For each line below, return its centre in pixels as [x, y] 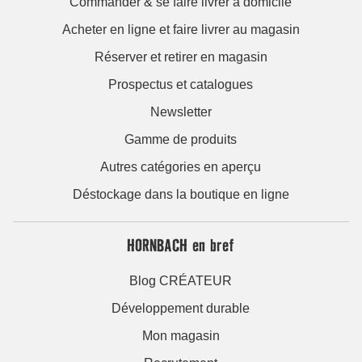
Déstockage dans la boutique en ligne [181, 194]
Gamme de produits [181, 139]
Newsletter [181, 112]
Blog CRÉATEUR [181, 280]
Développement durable [181, 308]
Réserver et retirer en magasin [181, 57]
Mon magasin [181, 335]
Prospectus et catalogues [181, 84]
